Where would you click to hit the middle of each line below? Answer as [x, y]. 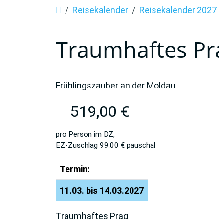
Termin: [75, 169]
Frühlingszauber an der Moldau [116, 85]
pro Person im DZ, [85, 134]
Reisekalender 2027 [178, 10]
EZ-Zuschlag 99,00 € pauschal [106, 145]
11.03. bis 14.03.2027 [102, 190]
